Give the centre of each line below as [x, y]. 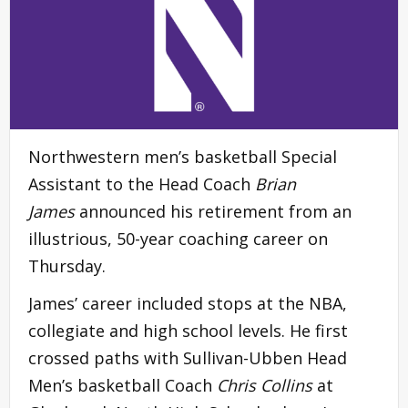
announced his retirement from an [213, 211]
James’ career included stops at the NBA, [188, 303]
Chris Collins [265, 385]
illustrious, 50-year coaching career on [178, 238]
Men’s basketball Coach [122, 385]
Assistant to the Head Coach [142, 184]
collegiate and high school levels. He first [188, 330]
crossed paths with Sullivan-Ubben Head [188, 357]
